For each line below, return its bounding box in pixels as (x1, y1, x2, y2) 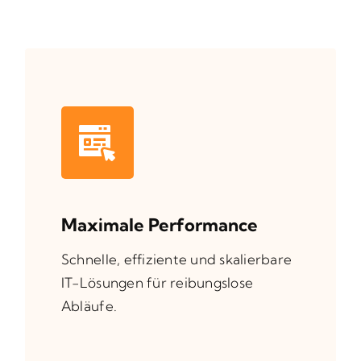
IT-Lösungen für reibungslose (60, 273, 254, 291)
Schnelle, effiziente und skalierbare (60, 250, 293, 268)
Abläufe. (60, 297, 118, 314)
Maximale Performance (60, 213, 258, 236)
